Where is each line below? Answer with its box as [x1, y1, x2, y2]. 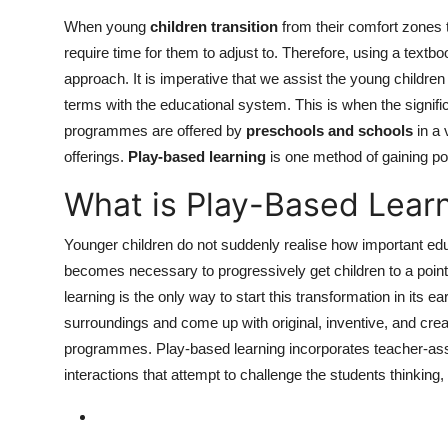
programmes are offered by [64, 122, 246, 140]
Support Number [15, 105, 142, 125]
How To [15, 56, 74, 76]
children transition [150, 18, 278, 36]
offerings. [64, 148, 128, 166]
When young [64, 18, 150, 36]
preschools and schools [246, 122, 413, 140]
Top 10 [15, 7, 66, 27]
